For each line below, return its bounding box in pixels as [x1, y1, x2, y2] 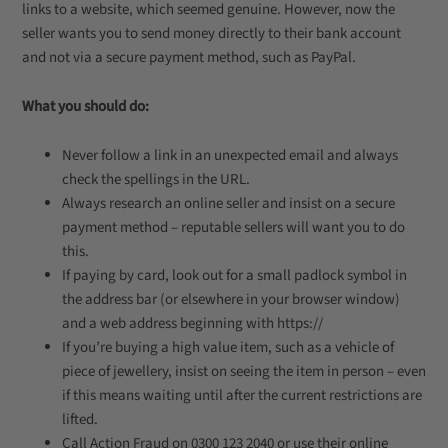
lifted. [62, 409, 98, 430]
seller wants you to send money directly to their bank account [22, 23, 401, 44]
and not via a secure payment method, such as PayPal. [22, 47, 356, 68]
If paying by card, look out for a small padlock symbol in [62, 265, 407, 286]
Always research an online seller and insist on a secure [62, 193, 395, 214]
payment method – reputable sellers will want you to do [62, 217, 405, 238]
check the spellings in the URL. [62, 169, 250, 190]
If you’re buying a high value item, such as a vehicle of [62, 337, 394, 358]
